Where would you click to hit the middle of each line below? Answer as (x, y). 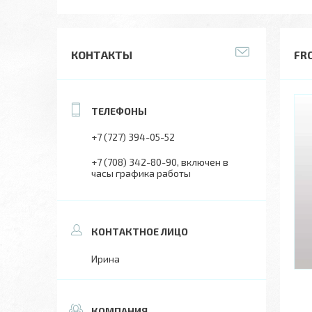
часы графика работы (141, 173)
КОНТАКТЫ (102, 55)
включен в (205, 162)
